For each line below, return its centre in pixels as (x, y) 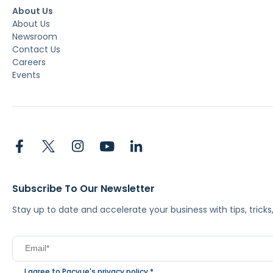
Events (26, 75)
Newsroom (35, 36)
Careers (29, 62)
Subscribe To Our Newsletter (83, 188)
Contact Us (36, 49)
